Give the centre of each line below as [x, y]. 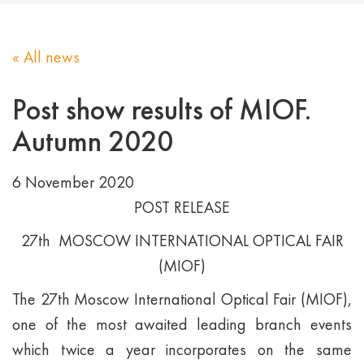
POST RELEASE [182, 207]
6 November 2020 [73, 182]
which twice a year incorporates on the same [182, 349]
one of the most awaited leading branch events [182, 324]
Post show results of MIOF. [162, 110]
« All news [46, 57]
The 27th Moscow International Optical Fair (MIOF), [182, 299]
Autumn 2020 [93, 141]
